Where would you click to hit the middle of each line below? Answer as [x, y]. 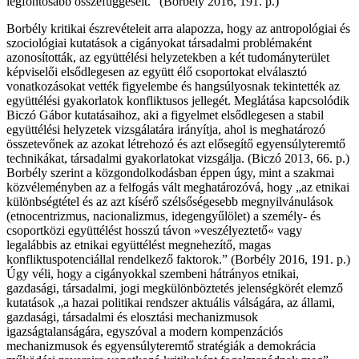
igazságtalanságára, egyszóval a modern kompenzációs [145, 332]
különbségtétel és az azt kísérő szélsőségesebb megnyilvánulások [170, 202]
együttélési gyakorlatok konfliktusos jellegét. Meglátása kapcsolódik [178, 101]
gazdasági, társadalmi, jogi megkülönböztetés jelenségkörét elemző [175, 288]
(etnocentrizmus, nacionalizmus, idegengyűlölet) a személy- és [163, 216]
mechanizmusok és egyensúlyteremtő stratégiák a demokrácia [161, 346]
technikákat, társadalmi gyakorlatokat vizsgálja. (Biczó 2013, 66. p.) [178, 159]
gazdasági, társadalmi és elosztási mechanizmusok [132, 317]
